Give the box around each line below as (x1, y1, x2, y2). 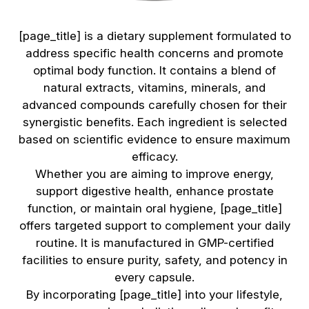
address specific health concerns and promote (26, 46, 283, 60)
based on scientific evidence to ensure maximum (19, 132, 290, 146)
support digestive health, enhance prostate (35, 183, 274, 198)
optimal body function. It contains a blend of (33, 63, 276, 77)
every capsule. (114, 270, 195, 284)
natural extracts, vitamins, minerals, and (43, 80, 266, 94)
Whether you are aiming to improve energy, (35, 166, 274, 181)
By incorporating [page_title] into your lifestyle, (26, 287, 283, 301)
